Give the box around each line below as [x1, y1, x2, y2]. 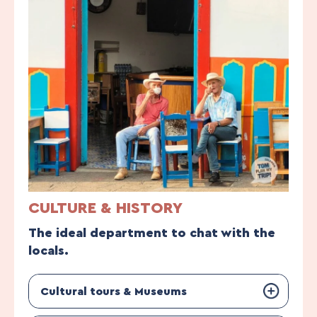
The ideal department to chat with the [28, 226, 275, 240]
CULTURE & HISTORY [28, 200, 183, 217]
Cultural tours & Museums [40, 285, 187, 297]
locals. [28, 244, 69, 258]
